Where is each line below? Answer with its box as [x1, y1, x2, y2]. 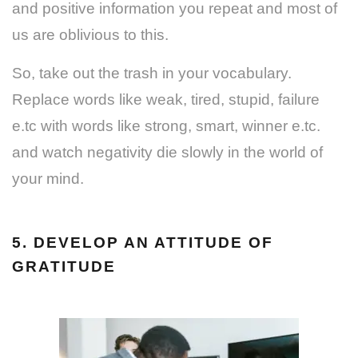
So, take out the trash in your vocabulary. [12, 64, 292, 82]
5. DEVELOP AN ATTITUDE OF [12, 233, 273, 251]
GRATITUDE [12, 257, 116, 275]
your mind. [12, 169, 84, 187]
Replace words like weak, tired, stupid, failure [12, 90, 320, 108]
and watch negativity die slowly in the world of [12, 143, 323, 161]
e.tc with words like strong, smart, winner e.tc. [12, 117, 320, 134]
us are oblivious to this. [12, 26, 169, 43]
